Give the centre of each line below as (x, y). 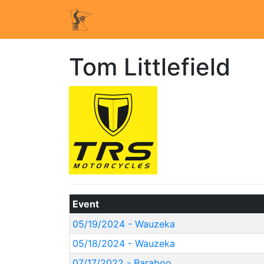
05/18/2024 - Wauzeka (123, 243)
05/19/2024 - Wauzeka (123, 224)
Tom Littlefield (150, 67)
